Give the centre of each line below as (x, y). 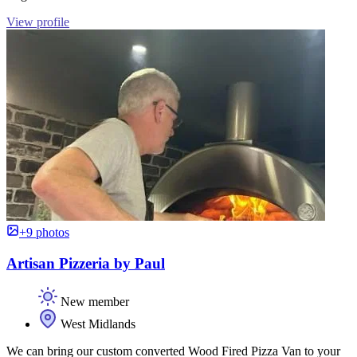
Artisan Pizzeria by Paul (86, 263)
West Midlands (96, 324)
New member (93, 302)
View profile (38, 22)
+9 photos (44, 232)
